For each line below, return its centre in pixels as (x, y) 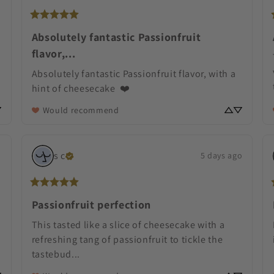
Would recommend (81, 110)
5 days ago (221, 156)
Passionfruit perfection (91, 204)
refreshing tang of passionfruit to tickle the (127, 239)
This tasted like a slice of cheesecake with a (128, 224)
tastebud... (57, 254)
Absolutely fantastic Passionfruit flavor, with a (134, 73)
